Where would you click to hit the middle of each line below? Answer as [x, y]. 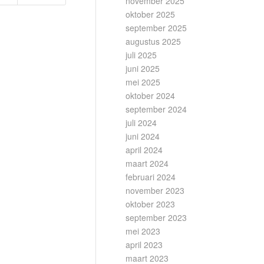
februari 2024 [151, 177]
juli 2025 [141, 55]
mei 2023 [143, 231]
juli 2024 [141, 123]
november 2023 [155, 190]
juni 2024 [143, 136]
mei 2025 [143, 82]
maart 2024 [147, 163]
